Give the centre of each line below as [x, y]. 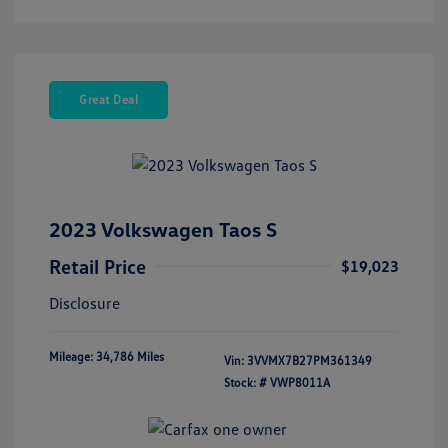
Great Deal [108, 99]
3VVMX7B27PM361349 [309, 361]
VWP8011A [300, 383]
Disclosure [84, 303]
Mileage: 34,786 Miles [106, 357]
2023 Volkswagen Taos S [163, 229]
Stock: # [245, 383]
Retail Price [97, 266]
